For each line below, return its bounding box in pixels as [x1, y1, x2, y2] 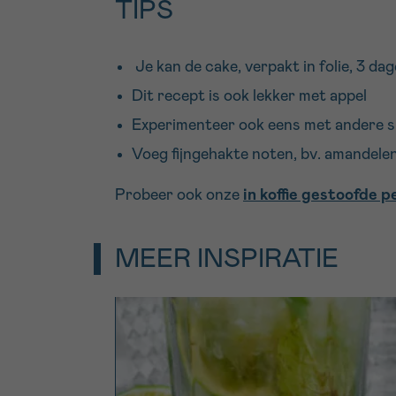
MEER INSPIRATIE [115, 246, 339, 273]
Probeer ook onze [115, 187, 243, 203]
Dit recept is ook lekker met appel [132, 88, 367, 104]
